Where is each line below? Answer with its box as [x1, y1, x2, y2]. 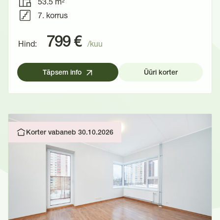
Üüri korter [143, 70, 178, 76]
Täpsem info [42, 70, 82, 76]
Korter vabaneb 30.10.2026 [26, 130, 113, 136]
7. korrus [38, 10, 68, 20]
